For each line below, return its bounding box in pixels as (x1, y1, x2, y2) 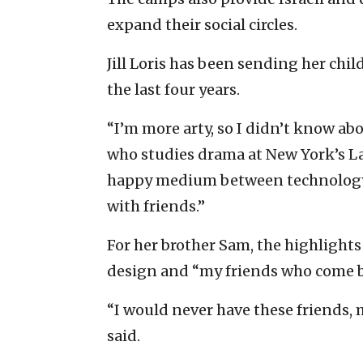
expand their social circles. (107, 15, 297, 34)
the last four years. (107, 79, 240, 99)
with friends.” (107, 196, 205, 216)
